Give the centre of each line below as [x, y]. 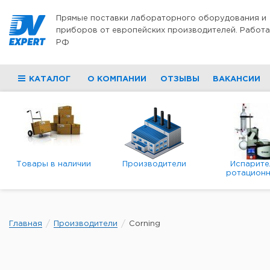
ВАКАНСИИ [236, 79]
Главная [26, 224]
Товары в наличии [54, 164]
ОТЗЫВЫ [180, 79]
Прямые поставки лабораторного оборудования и [161, 18]
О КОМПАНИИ [117, 79]
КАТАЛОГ [50, 79]
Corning [145, 224]
